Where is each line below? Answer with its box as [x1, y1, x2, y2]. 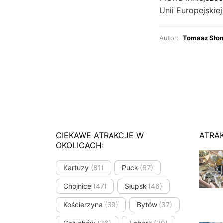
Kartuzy [63, 163, 89, 172]
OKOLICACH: [56, 140, 104, 150]
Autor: [159, 33, 183, 42]
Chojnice [63, 182, 91, 191]
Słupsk [124, 182, 147, 191]
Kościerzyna [63, 200, 103, 209]
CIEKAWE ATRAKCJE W [56, 130, 144, 140]
